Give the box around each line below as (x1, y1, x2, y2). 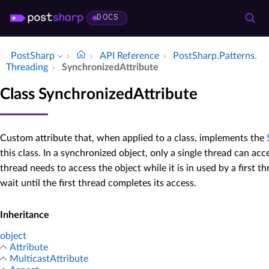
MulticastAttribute (10, 253, 88, 264)
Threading (6, 62, 48, 72)
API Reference (100, 51, 159, 61)
